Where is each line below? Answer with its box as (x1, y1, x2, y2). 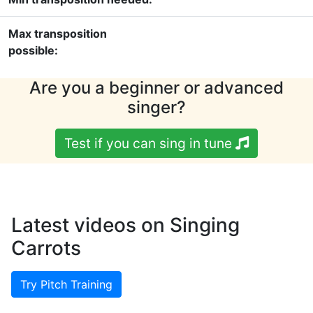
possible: (8, 43, 58, 58)
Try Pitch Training (20, 277, 112, 292)
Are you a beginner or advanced (29, 78, 284, 99)
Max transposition (8, 27, 107, 41)
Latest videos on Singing (11, 213, 240, 238)
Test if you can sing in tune (64, 135, 235, 152)
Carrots (11, 236, 81, 261)
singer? (127, 97, 186, 118)
